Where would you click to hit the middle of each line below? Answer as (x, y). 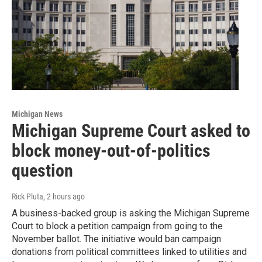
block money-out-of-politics (111, 151)
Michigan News (37, 114)
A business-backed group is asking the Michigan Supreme (131, 213)
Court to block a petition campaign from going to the (117, 226)
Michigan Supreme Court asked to (131, 131)
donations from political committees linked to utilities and (129, 252)
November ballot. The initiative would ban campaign (116, 239)
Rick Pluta (27, 197)
